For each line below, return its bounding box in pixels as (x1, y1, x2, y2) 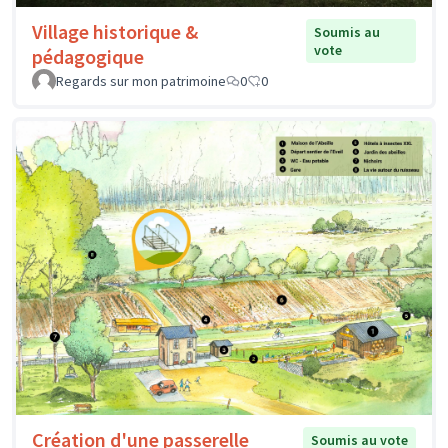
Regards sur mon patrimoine (56, 72, 226, 91)
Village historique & (32, 19, 198, 45)
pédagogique (32, 44, 144, 70)
